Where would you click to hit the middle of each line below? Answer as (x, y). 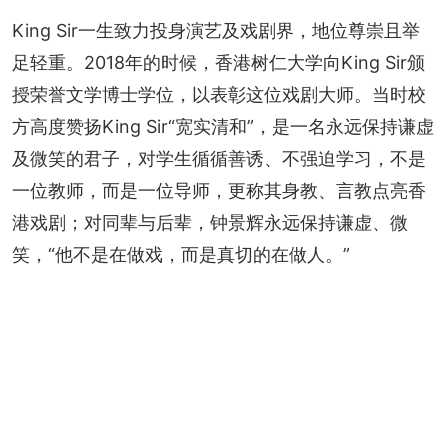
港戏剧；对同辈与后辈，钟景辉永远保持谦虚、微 (210, 222)
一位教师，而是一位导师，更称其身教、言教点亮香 (219, 190)
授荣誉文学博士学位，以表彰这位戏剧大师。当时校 (219, 94)
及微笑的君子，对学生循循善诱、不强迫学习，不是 (219, 158)
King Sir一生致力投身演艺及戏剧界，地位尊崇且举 (216, 30)
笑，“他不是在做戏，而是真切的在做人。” (181, 254)
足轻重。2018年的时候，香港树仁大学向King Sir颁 (218, 62)
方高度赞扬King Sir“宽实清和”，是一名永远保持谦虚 (223, 126)
